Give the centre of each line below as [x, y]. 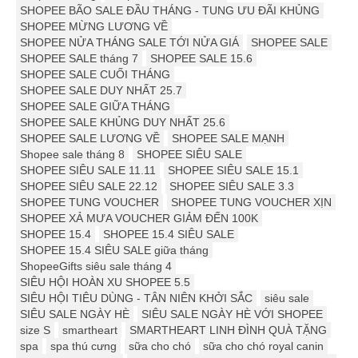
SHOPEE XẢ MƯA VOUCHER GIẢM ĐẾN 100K [139, 219]
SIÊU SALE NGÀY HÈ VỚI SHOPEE [232, 314]
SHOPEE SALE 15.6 [201, 59]
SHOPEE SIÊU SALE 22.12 [89, 187]
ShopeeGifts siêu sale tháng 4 [96, 267]
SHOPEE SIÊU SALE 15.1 [233, 171]
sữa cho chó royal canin [263, 346]
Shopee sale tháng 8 [72, 155]
